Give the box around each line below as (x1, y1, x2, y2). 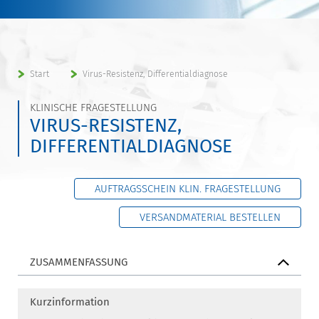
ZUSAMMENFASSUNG (30, 256, 127, 268)
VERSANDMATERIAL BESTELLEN (140, 211, 281, 224)
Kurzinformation (30, 296, 110, 308)
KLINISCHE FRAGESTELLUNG (30, 101, 157, 114)
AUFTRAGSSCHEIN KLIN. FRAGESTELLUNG (95, 182, 281, 195)
